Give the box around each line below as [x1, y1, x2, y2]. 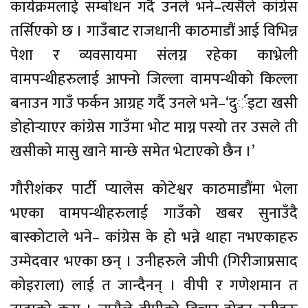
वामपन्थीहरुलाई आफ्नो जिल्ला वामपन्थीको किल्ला [10, 66, 298, 92]
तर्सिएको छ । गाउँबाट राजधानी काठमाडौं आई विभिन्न [10, 18, 298, 44]
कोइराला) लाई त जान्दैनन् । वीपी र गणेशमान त [10, 272, 298, 298]
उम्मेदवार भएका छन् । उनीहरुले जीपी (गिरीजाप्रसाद [10, 248, 298, 274]
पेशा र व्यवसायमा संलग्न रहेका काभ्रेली [10, 42, 298, 68]
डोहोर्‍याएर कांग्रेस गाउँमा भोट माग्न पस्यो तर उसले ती [10, 114, 298, 140]
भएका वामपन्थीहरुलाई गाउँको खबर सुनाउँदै [10, 200, 298, 226]
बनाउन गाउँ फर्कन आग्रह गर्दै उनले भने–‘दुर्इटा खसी [10, 90, 298, 116]
